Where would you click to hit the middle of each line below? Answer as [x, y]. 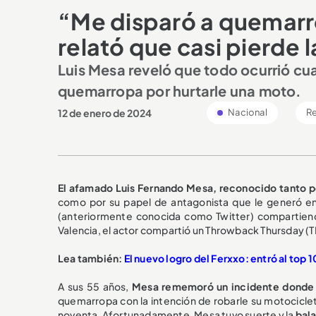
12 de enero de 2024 [105, 113]
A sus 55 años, [95, 286]
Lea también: [91, 258]
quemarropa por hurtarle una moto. [180, 90]
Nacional [247, 112]
